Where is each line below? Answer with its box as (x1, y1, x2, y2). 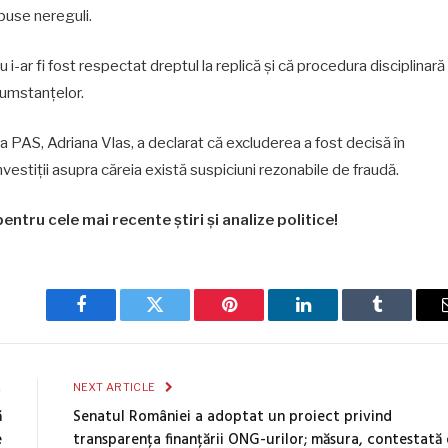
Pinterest (227, 310, 291, 329)
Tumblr (375, 310, 429, 329)
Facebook (79, 310, 150, 329)
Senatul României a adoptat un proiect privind (72, 404, 392, 429)
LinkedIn (301, 310, 368, 329)
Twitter (153, 310, 206, 329)
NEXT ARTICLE (72, 379, 158, 394)
